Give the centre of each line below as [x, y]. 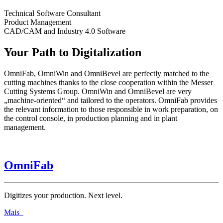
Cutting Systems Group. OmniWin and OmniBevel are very [98, 91]
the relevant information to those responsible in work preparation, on [111, 109]
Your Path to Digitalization [73, 52]
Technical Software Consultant [52, 13]
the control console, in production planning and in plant [91, 118]
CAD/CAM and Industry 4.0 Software [65, 31]
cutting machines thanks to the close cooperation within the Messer [109, 82]
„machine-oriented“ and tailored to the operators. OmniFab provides [111, 100]
